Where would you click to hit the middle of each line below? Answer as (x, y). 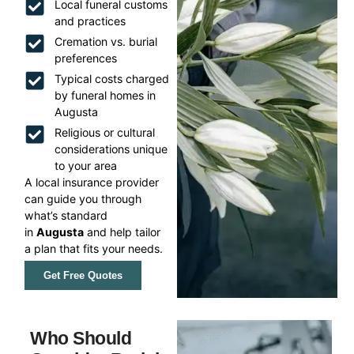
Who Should (81, 338)
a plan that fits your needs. (94, 249)
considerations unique (111, 149)
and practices (90, 21)
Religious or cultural (104, 133)
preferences (85, 58)
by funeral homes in (105, 96)
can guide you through (83, 199)
